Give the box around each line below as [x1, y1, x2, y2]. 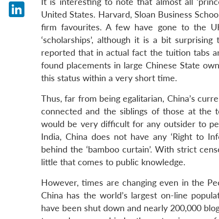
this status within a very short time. [41, 73, 177, 84]
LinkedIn [17, 20, 49, 30]
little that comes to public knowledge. [41, 157, 185, 168]
